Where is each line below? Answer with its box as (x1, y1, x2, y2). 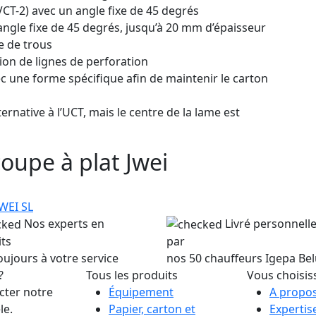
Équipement (109, 284, 174, 300)
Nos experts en (24, 215, 104, 231)
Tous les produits (86, 267, 178, 284)
